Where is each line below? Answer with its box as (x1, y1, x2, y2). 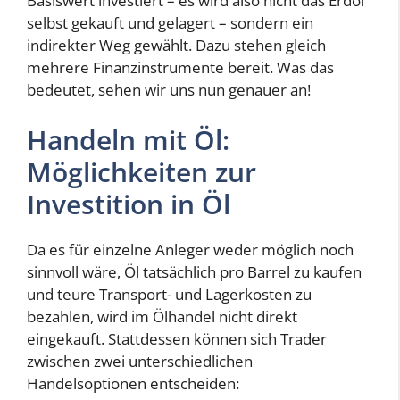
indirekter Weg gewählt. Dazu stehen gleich (27, 35, 326, 56)
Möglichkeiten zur (27, 153, 256, 190)
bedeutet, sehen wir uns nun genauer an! (27, 79, 311, 101)
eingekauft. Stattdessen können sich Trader (27, 328, 327, 349)
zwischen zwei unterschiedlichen (27, 350, 253, 371)
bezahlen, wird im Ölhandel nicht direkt (27, 305, 297, 327)
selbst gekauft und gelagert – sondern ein (27, 12, 313, 34)
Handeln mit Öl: (27, 121, 229, 158)
